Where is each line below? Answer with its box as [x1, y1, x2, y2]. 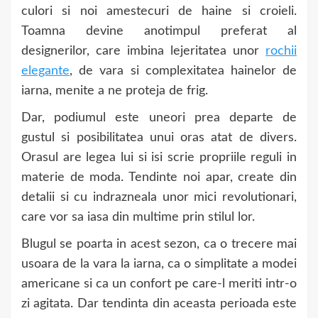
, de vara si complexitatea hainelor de [70, 65, 297, 77]
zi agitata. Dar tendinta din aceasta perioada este [21, 297, 297, 310]
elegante [21, 65, 70, 77]
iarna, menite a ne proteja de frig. [21, 84, 208, 97]
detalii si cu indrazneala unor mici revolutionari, [21, 191, 297, 204]
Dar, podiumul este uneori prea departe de [21, 111, 297, 124]
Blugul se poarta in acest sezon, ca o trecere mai [21, 238, 297, 251]
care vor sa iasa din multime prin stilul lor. [21, 211, 255, 224]
